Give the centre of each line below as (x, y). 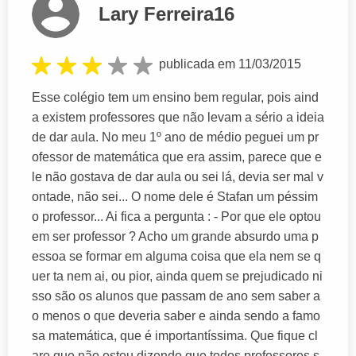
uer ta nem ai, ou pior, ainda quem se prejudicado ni (177, 276)
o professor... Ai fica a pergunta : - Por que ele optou (176, 216)
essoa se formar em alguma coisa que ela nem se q (176, 256)
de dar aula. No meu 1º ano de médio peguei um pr (175, 137)
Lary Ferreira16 (166, 14)
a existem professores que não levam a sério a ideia (178, 117)
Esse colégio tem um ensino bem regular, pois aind (175, 97)
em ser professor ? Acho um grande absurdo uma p (175, 236)
